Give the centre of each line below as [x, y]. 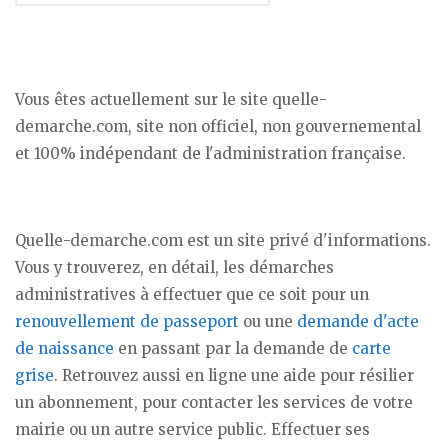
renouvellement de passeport [127, 322]
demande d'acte [358, 322]
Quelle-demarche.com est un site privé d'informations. [223, 241]
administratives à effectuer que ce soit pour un [192, 295]
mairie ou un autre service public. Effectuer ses [192, 430]
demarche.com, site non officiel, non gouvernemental [218, 127]
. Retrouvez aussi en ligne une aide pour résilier [234, 376]
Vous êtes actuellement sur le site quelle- [171, 100]
